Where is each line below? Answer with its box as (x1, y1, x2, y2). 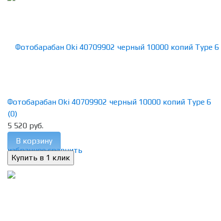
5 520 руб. (7, 121, 43, 131)
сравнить (48, 146, 82, 155)
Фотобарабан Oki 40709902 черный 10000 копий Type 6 (7, 97, 211, 107)
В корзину (16, 136, 52, 146)
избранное (7, 146, 46, 155)
